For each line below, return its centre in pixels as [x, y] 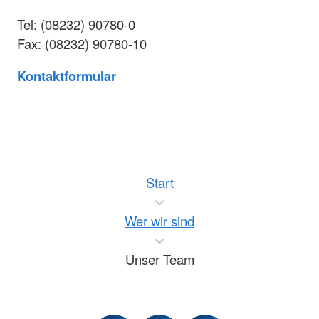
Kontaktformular [67, 75]
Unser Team [159, 260]
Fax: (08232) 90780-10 [82, 43]
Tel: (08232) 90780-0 [76, 24]
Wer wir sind [159, 221]
